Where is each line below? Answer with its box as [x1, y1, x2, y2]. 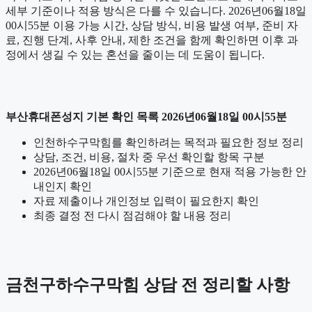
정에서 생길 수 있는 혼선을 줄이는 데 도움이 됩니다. [6, 48, 265, 61]
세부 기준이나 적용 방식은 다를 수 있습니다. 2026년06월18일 [6, 4, 306, 17]
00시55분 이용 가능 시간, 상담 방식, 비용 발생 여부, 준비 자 [6, 19, 298, 31]
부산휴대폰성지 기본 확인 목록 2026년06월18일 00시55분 [6, 110, 287, 123]
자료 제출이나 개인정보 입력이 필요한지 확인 [33, 194, 259, 207]
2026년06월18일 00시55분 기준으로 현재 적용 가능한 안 [33, 165, 306, 178]
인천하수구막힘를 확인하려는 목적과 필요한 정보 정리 [33, 136, 304, 148]
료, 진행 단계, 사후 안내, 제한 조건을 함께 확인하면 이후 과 [6, 33, 298, 46]
